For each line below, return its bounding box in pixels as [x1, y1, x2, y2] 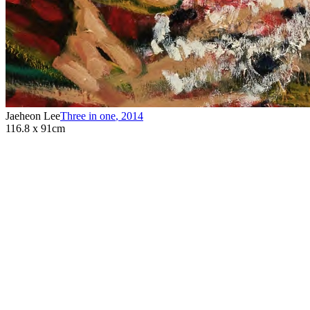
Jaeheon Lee [6, 109, 60, 122]
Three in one [60, 109, 116, 122]
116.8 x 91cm [6, 122, 65, 134]
